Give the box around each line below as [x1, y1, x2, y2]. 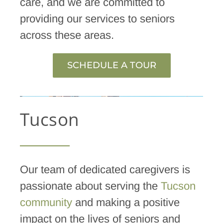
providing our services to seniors [19, 12, 175, 25]
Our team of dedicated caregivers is [19, 163, 190, 176]
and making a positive [72, 196, 180, 209]
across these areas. [19, 29, 114, 42]
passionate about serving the [19, 179, 161, 192]
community [19, 196, 72, 209]
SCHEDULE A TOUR [67, 60, 156, 71]
